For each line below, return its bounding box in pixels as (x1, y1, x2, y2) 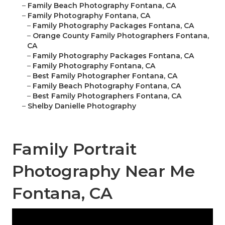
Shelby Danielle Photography (28, 101, 136, 111)
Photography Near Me (12, 161, 195, 181)
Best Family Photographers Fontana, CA (33, 91, 181, 101)
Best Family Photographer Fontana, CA (33, 71, 177, 81)
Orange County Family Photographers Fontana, (33, 31, 209, 41)
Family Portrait (12, 139, 137, 159)
